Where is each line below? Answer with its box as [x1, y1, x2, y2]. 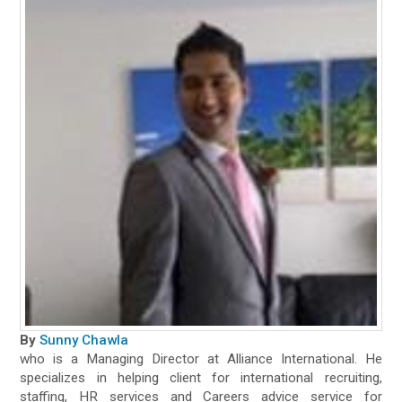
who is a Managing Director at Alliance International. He [20, 351, 382, 368]
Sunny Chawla [39, 332, 129, 349]
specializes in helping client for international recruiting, [20, 370, 382, 387]
